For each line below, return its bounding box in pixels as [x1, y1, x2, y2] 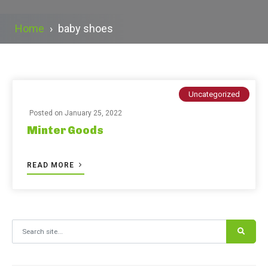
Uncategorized [188, 90, 240, 99]
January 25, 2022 [65, 109, 122, 117]
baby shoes [58, 22, 113, 35]
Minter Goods [27, 124, 103, 137]
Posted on [29, 109, 65, 117]
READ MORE [27, 161, 77, 169]
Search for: [11, 221, 49, 230]
